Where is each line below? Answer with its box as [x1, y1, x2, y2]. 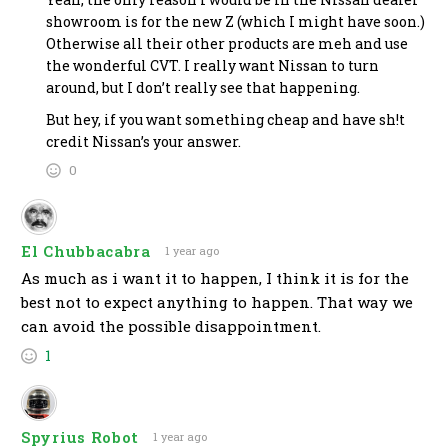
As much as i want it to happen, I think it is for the [21, 268, 409, 289]
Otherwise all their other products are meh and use [46, 34, 408, 54]
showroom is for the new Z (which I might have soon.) [46, 12, 425, 32]
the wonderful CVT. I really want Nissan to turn [46, 56, 379, 76]
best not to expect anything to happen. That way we [21, 292, 413, 313]
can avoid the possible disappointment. [21, 316, 321, 337]
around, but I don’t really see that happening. [46, 78, 360, 98]
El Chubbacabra [21, 240, 151, 261]
